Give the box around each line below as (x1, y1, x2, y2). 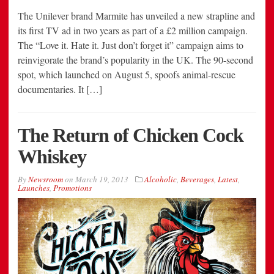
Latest (218, 173, 238, 185)
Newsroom (28, 173, 63, 185)
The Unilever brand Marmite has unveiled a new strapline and (18, 9, 255, 22)
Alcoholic (144, 173, 177, 185)
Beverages (180, 173, 214, 185)
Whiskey (18, 145, 86, 168)
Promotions (53, 182, 92, 193)
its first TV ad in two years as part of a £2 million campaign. (18, 23, 248, 37)
